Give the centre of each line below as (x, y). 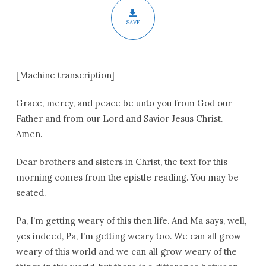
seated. (31, 193)
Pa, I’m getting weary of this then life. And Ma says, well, (131, 221)
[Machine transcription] (65, 75)
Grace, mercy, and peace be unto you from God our (123, 103)
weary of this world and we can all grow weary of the (126, 251)
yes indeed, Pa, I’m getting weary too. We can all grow (128, 236)
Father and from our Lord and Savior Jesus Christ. (119, 118)
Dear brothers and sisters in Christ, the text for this (121, 162)
